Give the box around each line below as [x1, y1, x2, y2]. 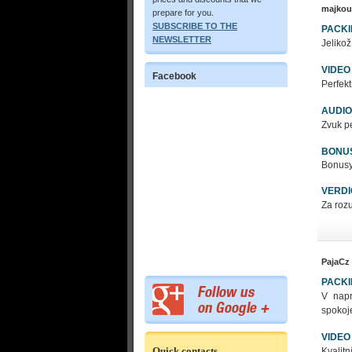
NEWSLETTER [152, 35, 211, 44]
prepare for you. [152, 8, 214, 17]
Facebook [152, 71, 196, 82]
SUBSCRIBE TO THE [152, 21, 237, 31]
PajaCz [321, 257, 350, 267]
